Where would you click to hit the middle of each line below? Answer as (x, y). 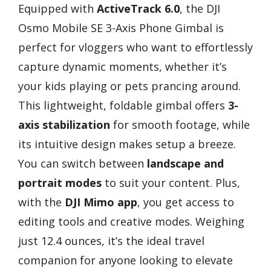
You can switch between (83, 163)
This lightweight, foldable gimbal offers (123, 105)
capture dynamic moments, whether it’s (122, 66)
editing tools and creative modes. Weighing (131, 221)
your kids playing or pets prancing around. (129, 86)
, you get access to (186, 202)
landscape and (185, 163)
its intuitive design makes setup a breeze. (127, 144)
